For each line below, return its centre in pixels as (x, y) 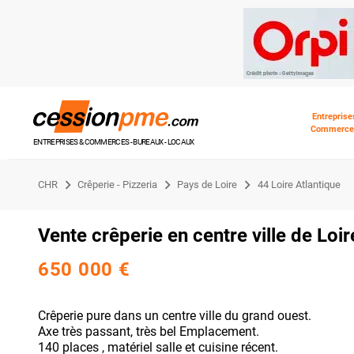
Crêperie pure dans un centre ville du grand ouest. (175, 315)
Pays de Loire (207, 184)
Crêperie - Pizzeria (118, 184)
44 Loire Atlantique (299, 184)
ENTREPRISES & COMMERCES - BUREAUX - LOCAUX (113, 142)
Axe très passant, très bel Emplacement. (149, 331)
